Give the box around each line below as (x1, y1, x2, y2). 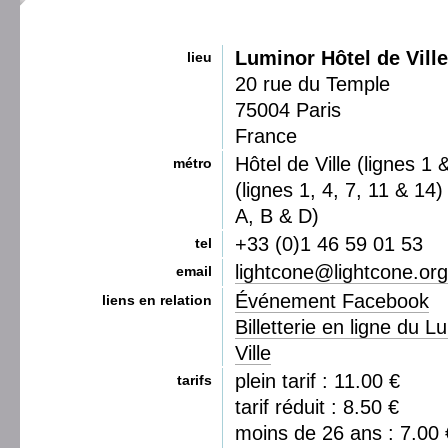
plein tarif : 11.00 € (235, 370, 400, 392)
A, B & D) (235, 205, 319, 227)
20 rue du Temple (235, 73, 390, 95)
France (235, 125, 297, 147)
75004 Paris (235, 99, 341, 121)
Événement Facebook (235, 290, 429, 312)
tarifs (177, 372, 212, 388)
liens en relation (102, 292, 212, 308)
